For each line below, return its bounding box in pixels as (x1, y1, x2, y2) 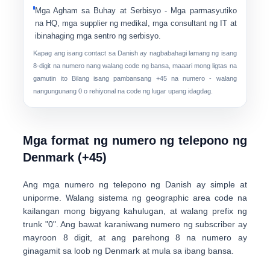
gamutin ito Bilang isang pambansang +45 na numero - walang (33, 75, 237, 82)
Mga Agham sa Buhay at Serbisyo (34, 6, 161, 15)
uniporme (23, 193, 60, 202)
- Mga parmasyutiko (160, 6, 237, 15)
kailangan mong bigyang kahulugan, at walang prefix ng (23, 206, 247, 216)
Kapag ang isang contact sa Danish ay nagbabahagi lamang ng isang (33, 49, 237, 57)
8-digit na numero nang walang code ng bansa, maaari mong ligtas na (33, 62, 237, 69)
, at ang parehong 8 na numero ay (89, 233, 247, 242)
